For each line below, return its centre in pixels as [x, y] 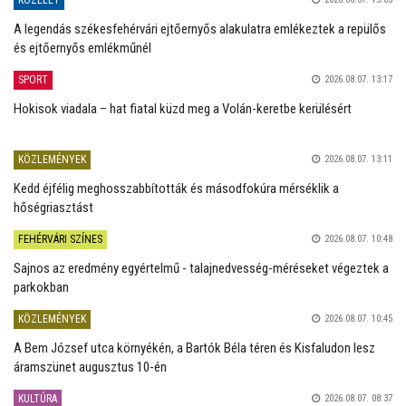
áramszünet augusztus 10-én [90, 367]
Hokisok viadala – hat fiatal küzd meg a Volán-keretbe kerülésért [183, 109]
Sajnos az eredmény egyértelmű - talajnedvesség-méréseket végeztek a [201, 269]
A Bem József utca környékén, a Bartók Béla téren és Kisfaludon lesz [194, 348]
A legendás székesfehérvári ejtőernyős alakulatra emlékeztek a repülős [200, 29]
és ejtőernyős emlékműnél [82, 48]
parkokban [41, 288]
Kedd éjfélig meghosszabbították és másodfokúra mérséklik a [176, 189]
